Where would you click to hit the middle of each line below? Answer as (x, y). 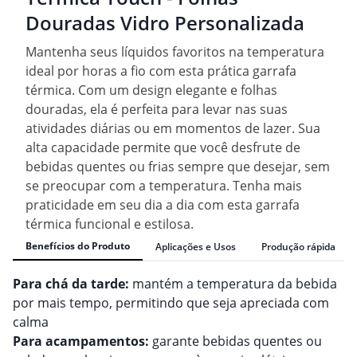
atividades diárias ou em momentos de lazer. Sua (173, 129)
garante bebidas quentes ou (235, 341)
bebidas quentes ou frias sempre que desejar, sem (178, 167)
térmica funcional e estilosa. (110, 224)
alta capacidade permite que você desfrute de (163, 148)
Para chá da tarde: (71, 284)
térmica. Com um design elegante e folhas (151, 90)
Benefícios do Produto (78, 246)
